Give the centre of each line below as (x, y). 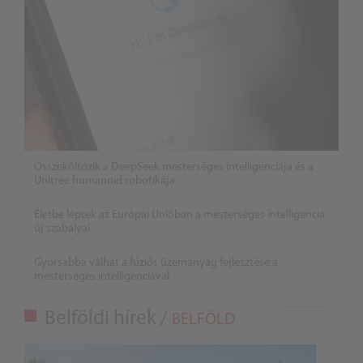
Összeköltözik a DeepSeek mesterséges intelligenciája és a (174, 167)
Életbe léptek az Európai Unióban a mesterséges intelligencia (179, 215)
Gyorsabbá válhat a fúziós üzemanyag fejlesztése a (156, 263)
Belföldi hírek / (108, 318)
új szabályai (62, 228)
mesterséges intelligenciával (102, 276)
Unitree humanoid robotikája (105, 181)
